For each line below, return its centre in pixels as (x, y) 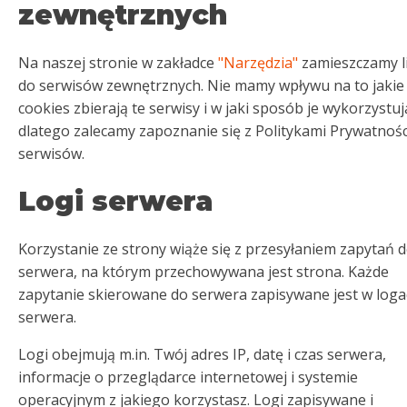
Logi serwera (115, 201)
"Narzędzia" (258, 63)
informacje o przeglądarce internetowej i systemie (188, 377)
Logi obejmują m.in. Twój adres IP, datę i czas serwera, (202, 354)
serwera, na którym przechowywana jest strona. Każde (203, 272)
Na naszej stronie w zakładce (118, 63)
